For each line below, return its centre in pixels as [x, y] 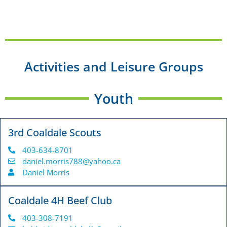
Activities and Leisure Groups [113, 67]
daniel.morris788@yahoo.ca [71, 161]
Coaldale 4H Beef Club [60, 201]
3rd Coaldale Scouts [55, 133]
